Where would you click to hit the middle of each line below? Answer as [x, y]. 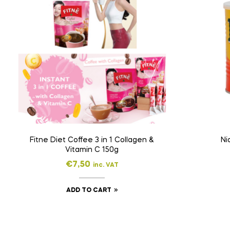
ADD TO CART [89, 190]
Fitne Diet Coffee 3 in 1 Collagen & [92, 140]
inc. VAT [106, 165]
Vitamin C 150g [92, 150]
